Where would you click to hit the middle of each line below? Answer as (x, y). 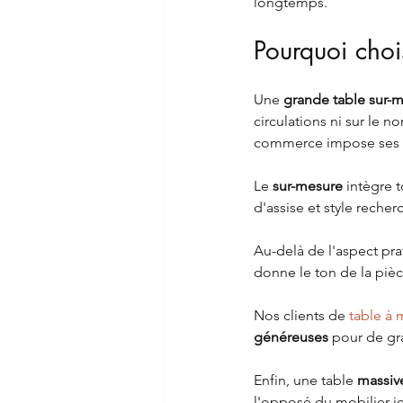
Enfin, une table (305, 381)
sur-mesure (308, 186)
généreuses (291, 337)
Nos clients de (301, 316)
